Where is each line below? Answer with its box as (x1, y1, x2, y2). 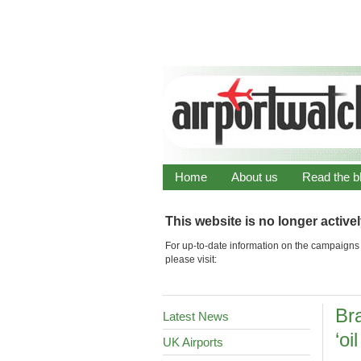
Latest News (163, 309, 229, 323)
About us (231, 170, 278, 184)
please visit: (164, 253, 217, 265)
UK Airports (163, 335, 223, 349)
